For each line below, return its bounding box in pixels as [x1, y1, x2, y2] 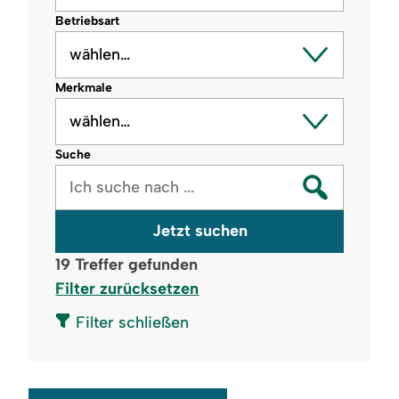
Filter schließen [71, 313, 190, 333]
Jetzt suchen [151, 221, 248, 241]
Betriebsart [55, 12, 120, 28]
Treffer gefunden [70, 254, 199, 274]
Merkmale [55, 79, 113, 95]
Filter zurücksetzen [55, 278, 199, 298]
